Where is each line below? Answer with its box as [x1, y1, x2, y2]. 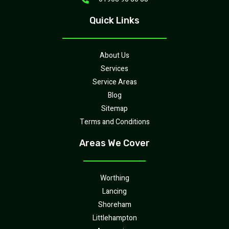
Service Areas [92, 77, 137, 88]
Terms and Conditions [79, 117, 150, 128]
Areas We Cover [79, 138, 150, 149]
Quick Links [89, 15, 140, 27]
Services [101, 63, 128, 75]
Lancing [102, 186, 127, 197]
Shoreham [98, 199, 131, 211]
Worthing [100, 173, 129, 184]
